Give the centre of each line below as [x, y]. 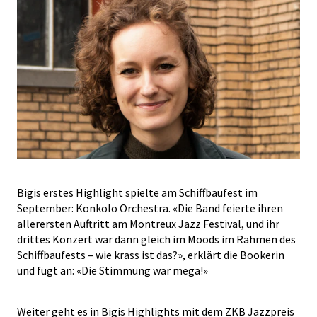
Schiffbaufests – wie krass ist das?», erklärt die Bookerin [151, 255]
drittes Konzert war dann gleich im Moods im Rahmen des [156, 239]
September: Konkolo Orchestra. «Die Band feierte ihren [150, 208]
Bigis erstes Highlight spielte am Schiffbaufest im [137, 192]
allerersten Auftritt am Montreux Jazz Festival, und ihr [148, 224]
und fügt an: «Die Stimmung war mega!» [114, 270]
